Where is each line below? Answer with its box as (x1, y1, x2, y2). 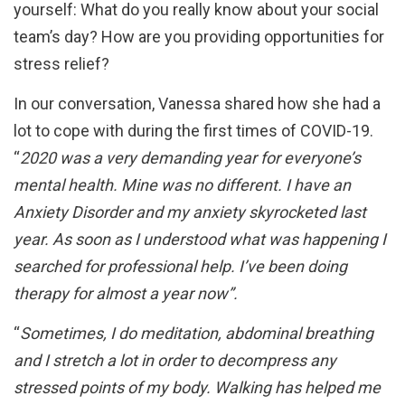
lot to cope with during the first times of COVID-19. (14, 121, 373, 141)
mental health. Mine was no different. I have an (14, 175, 351, 195)
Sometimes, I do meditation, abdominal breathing (20, 324, 373, 344)
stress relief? (14, 54, 109, 74)
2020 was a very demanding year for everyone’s (20, 148, 361, 168)
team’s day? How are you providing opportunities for (14, 27, 384, 47)
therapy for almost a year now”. (14, 284, 238, 304)
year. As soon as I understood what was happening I (14, 230, 386, 250)
